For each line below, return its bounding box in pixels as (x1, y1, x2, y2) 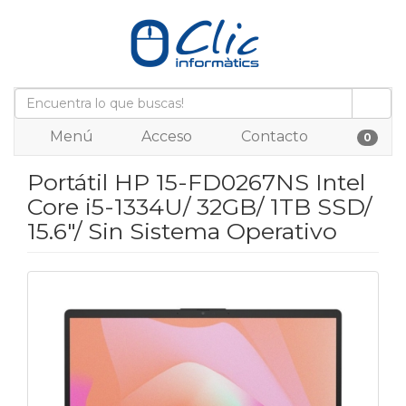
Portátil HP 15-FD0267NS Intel (27, 169, 365, 196)
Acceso (138, 128, 192, 145)
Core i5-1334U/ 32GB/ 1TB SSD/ (27, 193, 372, 220)
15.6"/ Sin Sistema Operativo (27, 217, 337, 245)
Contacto (237, 128, 308, 145)
